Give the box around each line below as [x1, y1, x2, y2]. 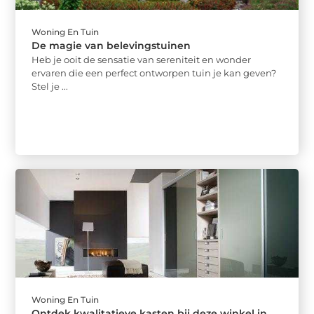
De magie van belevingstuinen [32, 39, 191, 52]
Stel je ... [32, 80, 69, 92]
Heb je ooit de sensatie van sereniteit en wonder [32, 53, 252, 65]
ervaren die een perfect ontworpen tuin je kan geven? [32, 67, 277, 78]
